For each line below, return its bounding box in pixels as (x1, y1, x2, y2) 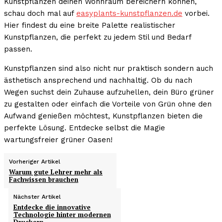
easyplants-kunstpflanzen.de (76, 9, 182, 18)
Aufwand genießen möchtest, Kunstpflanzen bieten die (4, 111, 203, 121)
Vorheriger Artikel (9, 158, 60, 166)
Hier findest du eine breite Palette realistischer (4, 21, 175, 30)
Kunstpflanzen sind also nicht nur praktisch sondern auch (4, 64, 213, 73)
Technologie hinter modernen (13, 210, 111, 220)
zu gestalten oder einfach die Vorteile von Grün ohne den (4, 100, 212, 109)
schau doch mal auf (4, 9, 76, 18)
